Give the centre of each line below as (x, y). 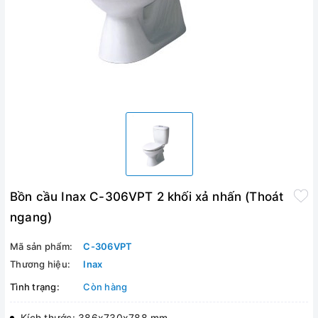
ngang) (31, 217)
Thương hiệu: (40, 264)
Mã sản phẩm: (41, 246)
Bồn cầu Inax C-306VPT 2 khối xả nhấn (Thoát (147, 197)
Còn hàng (105, 287)
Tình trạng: (35, 287)
